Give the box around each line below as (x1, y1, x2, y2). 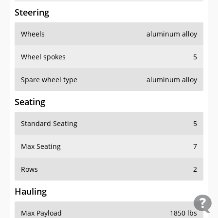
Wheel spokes (21, 52, 66, 62)
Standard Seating (21, 119, 77, 128)
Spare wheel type (21, 75, 77, 85)
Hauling (15, 185, 47, 198)
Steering (15, 6, 49, 18)
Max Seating (21, 142, 61, 151)
